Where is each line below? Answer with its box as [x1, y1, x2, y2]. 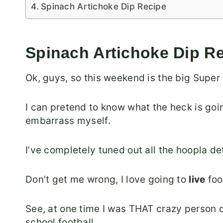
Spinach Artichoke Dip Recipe [41, 1, 166, 12]
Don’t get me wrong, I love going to [25, 174, 189, 186]
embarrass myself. [25, 115, 111, 127]
